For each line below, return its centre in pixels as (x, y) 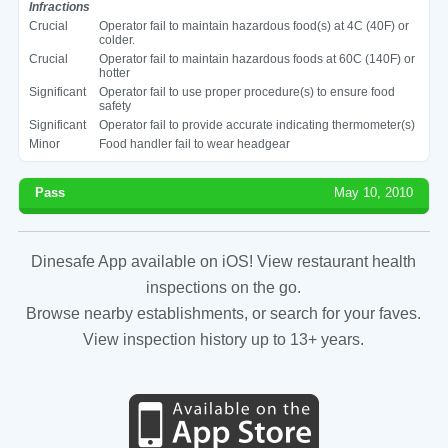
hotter (114, 72)
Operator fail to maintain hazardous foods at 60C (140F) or (256, 58)
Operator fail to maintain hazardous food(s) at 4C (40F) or (253, 25)
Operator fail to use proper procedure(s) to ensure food (246, 91)
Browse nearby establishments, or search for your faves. (224, 313)
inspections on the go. (224, 287)
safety (114, 105)
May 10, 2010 (374, 192)
